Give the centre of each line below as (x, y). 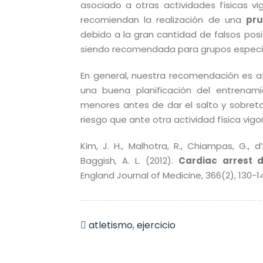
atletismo (111, 225)
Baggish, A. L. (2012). (130, 161)
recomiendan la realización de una (163, 20)
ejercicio (156, 225)
